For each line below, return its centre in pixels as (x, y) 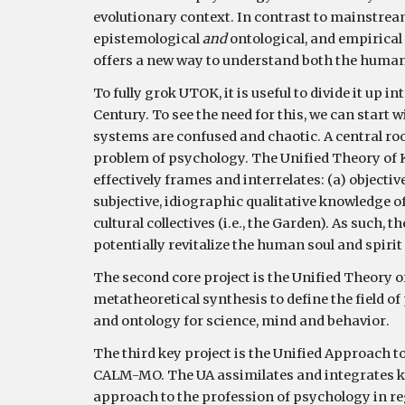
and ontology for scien (167, 321)
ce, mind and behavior (313, 321)
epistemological (147, 39)
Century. (122, 115)
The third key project (163, 353)
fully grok (144, 93)
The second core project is (180, 278)
